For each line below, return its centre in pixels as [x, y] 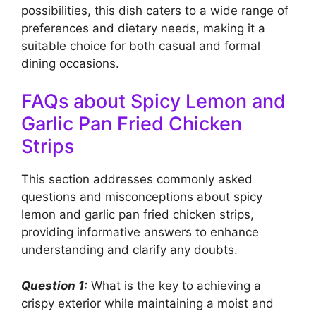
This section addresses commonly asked [137, 180]
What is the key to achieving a [174, 285]
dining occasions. [70, 63]
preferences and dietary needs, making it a [143, 28]
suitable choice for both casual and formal [141, 45]
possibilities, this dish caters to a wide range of [155, 10]
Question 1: [54, 285]
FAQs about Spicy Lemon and [153, 102]
